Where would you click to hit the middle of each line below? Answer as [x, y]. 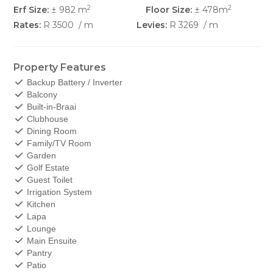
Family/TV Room [58, 143]
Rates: [27, 25]
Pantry [38, 253]
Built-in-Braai [50, 107]
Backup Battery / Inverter [73, 82]
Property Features [60, 67]
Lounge [40, 229]
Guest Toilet [48, 180]
